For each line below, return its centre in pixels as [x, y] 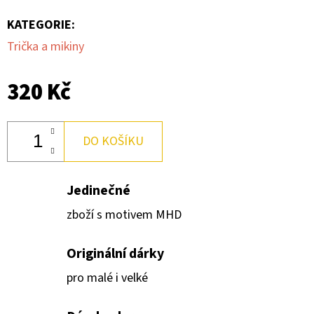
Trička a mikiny [46, 46]
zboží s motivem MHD [124, 214]
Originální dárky [115, 253]
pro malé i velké [107, 278]
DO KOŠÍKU [113, 141]
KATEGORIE [39, 25]
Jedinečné [98, 190]
